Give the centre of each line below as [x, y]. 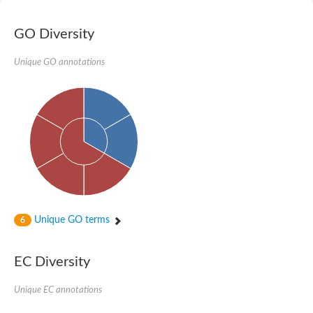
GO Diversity [54, 34]
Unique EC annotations [58, 290]
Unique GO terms [72, 220]
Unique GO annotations [59, 62]
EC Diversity [52, 262]
